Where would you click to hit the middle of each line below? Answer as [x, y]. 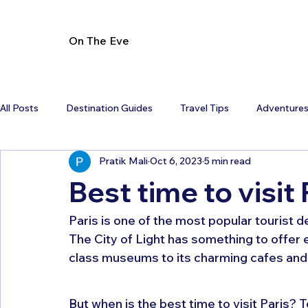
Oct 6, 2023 [176, 161]
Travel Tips [205, 108]
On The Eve [99, 40]
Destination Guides [109, 108]
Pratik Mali [123, 161]
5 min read [228, 161]
